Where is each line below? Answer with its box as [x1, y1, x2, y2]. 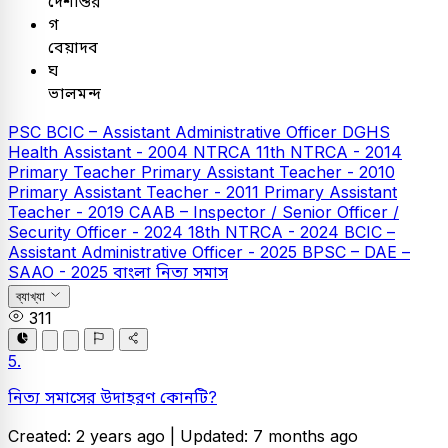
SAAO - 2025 [8, 261, 113, 282]
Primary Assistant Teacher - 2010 [141, 161, 395, 182]
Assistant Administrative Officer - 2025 [8, 241, 302, 262]
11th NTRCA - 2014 [256, 141, 402, 162]
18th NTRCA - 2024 [188, 221, 344, 242]
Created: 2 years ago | [8, 425, 180, 446]
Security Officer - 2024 [8, 221, 188, 242]
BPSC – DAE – [302, 241, 410, 262]
